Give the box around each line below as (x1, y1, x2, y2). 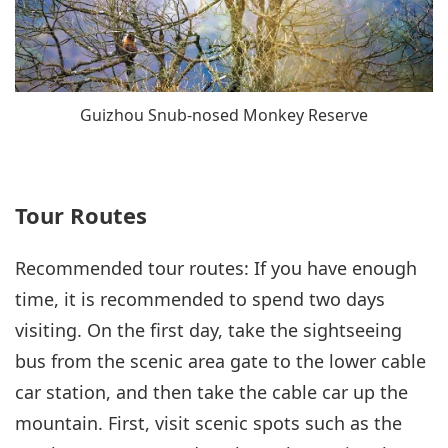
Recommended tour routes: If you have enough (15, 255, 417, 280)
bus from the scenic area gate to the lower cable (15, 348, 426, 373)
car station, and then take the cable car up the (15, 379, 408, 404)
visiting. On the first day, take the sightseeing (15, 317, 402, 342)
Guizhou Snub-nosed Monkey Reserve (80, 104, 368, 127)
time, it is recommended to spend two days (15, 286, 385, 311)
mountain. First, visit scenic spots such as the (15, 410, 402, 435)
